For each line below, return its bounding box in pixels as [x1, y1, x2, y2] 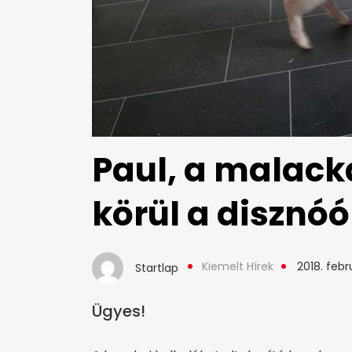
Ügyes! [92, 300, 145, 323]
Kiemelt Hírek [202, 258, 273, 275]
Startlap [135, 260, 178, 277]
